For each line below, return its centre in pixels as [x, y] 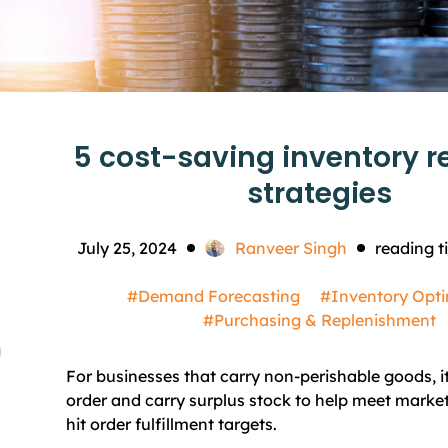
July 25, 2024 [127, 248]
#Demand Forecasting [213, 296]
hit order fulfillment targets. [171, 424]
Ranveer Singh [291, 248]
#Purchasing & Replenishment [319, 320]
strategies [319, 193]
